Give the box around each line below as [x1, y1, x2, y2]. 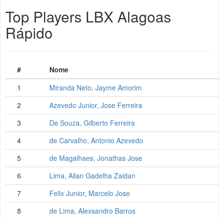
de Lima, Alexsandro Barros [49, 206, 135, 216]
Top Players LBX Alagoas [5, 6, 171, 27]
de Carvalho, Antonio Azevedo [49, 135, 143, 146]
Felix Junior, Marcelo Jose [49, 188, 130, 198]
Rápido [5, 22, 53, 44]
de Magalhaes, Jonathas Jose [49, 153, 142, 163]
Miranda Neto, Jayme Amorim [49, 83, 142, 93]
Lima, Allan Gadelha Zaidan [49, 171, 135, 181]
